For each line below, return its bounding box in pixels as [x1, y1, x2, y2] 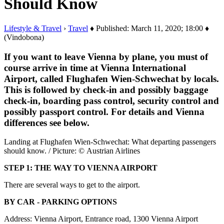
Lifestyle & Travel [4, 23, 61, 32]
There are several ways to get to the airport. [4, 180, 140, 189]
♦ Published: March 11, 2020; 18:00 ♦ [88, 23, 209, 32]
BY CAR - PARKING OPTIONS [4, 197, 117, 206]
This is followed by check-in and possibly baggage [4, 84, 208, 95]
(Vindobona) [4, 32, 44, 41]
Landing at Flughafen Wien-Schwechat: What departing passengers [4, 137, 216, 146]
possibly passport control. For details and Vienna [4, 106, 204, 117]
